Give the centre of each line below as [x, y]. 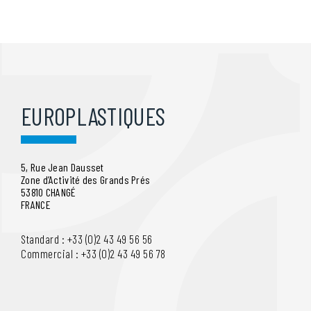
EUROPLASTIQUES [93, 116]
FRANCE [36, 204]
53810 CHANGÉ [49, 192]
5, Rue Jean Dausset [62, 167]
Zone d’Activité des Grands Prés [86, 179]
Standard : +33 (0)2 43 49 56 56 [87, 238]
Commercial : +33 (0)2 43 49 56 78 [93, 253]
